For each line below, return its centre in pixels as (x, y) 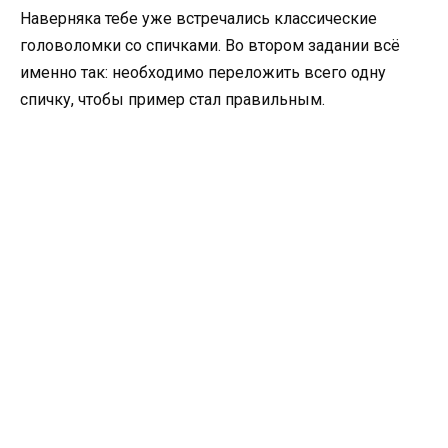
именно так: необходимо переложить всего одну (203, 73)
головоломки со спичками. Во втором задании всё (210, 46)
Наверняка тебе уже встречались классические (198, 19)
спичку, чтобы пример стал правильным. (172, 100)
